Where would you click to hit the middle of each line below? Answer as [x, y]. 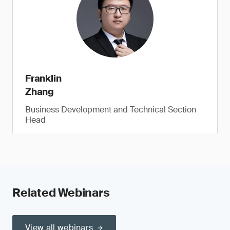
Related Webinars [61, 193]
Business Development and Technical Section [111, 110]
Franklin [43, 79]
